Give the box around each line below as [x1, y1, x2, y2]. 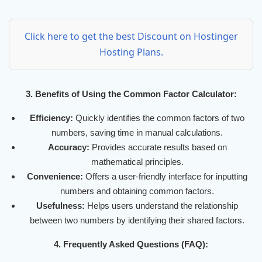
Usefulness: [36, 201, 85, 211]
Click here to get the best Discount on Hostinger [24, 30, 238, 43]
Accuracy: [47, 142, 89, 153]
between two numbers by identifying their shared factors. [30, 215, 244, 226]
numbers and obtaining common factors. [60, 186, 214, 196]
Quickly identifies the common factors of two [73, 113, 244, 123]
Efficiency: [30, 113, 73, 123]
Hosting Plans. [99, 46, 163, 59]
